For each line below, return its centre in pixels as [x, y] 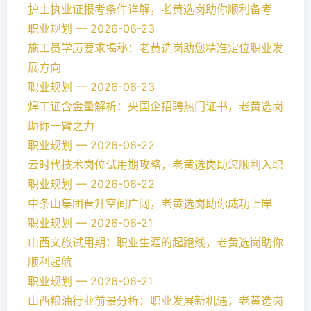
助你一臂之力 [61, 126]
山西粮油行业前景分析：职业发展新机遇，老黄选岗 [155, 301]
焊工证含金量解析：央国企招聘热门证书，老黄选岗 [155, 107]
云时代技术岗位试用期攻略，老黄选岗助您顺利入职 [155, 165]
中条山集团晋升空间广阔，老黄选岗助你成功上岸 [150, 204]
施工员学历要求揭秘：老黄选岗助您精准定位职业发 [155, 48]
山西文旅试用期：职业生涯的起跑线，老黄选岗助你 [155, 243]
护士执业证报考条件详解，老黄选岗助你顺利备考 [150, 9]
